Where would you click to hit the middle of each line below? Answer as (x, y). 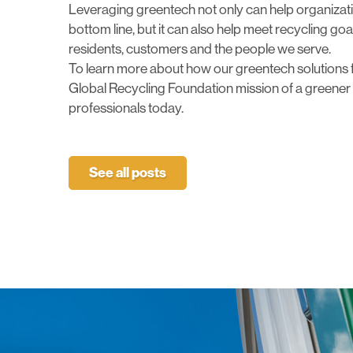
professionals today (125, 108)
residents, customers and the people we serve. (200, 49)
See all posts (128, 173)
